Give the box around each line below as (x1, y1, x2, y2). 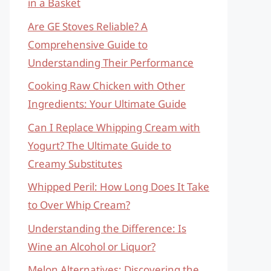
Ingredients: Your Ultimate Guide (28, 97, 186, 111)
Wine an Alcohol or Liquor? (28, 239, 155, 253)
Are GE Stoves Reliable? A (28, 19, 148, 33)
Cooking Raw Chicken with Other (28, 79, 185, 93)
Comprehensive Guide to (28, 37, 148, 51)
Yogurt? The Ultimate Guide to (28, 138, 171, 152)
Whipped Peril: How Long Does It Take (28, 180, 209, 194)
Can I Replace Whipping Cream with (28, 120, 200, 134)
